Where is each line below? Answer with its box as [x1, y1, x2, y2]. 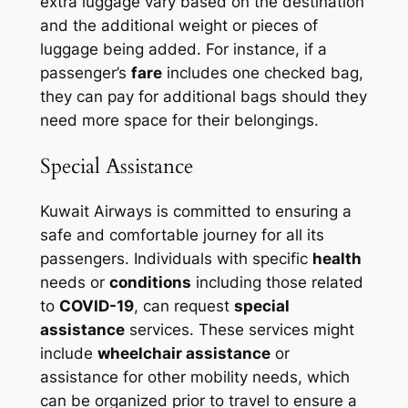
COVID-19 [58, 296, 134, 315]
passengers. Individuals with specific [39, 249, 312, 268]
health [311, 249, 362, 268]
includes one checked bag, [161, 64, 363, 83]
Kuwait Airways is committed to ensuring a [39, 201, 352, 220]
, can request [133, 296, 234, 315]
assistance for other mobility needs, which [39, 367, 350, 386]
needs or [39, 272, 109, 291]
